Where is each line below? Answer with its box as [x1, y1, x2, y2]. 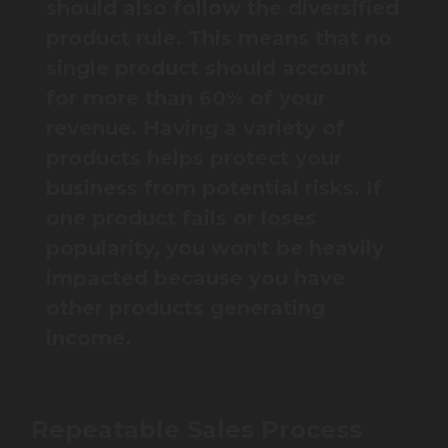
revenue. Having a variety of [46, 116, 345, 141]
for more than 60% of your [46, 86, 326, 111]
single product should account [46, 56, 368, 81]
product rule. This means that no [46, 26, 392, 51]
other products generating [46, 296, 325, 321]
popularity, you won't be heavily [46, 236, 384, 261]
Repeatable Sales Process [31, 415, 362, 445]
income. [46, 326, 131, 351]
